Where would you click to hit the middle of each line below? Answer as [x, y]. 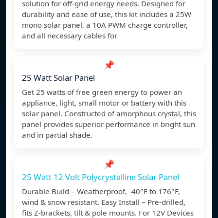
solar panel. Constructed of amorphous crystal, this [109, 114]
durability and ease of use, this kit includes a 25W [107, 14]
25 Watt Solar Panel [58, 78]
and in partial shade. [57, 135]
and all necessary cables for [70, 36]
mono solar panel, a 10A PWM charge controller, [105, 25]
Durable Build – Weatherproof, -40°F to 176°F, [101, 191]
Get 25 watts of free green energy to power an [102, 92]
